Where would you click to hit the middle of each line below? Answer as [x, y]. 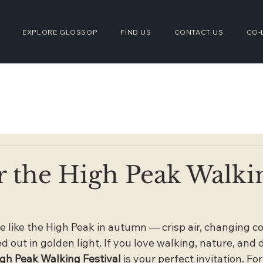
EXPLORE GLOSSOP [60, 32]
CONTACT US [199, 32]
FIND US [136, 32]
